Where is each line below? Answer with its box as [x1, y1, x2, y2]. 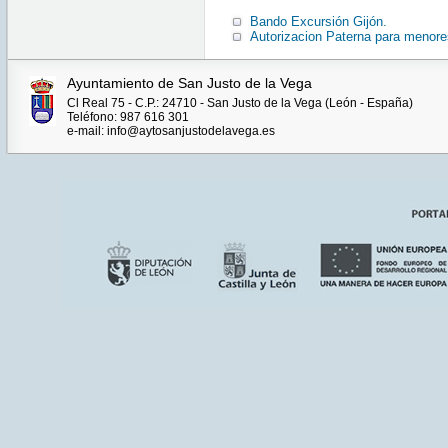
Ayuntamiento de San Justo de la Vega [66, 75, 312, 92]
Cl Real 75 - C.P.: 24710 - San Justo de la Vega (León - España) [66, 96, 413, 111]
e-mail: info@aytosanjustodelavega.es [66, 124, 275, 139]
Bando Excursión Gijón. [249, 14, 387, 30]
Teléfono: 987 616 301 [66, 110, 189, 125]
